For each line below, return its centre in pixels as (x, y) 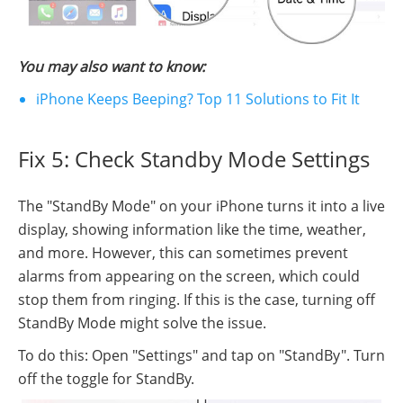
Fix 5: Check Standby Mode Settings (194, 159)
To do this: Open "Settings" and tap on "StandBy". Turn (201, 356)
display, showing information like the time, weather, (192, 230)
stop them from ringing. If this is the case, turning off (197, 300)
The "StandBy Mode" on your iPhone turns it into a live (201, 206)
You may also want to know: (112, 67)
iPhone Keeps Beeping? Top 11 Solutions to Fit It (198, 99)
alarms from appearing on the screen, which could (189, 277)
